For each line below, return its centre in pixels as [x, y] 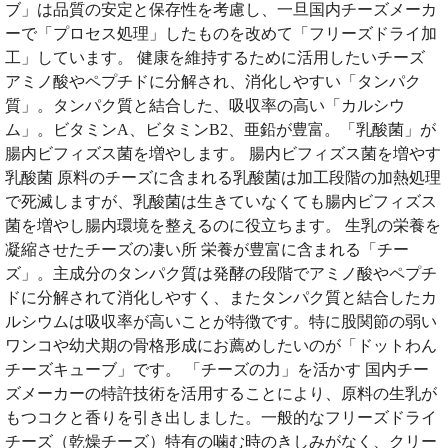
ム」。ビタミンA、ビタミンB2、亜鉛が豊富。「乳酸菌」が [220, 129]
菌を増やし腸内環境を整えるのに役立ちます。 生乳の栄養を [223, 225]
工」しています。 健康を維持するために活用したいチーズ [215, 57]
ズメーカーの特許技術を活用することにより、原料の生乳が [221, 393]
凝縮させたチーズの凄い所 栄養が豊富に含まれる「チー [207, 249]
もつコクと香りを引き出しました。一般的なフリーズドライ [221, 417]
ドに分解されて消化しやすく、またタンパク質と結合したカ [221, 297]
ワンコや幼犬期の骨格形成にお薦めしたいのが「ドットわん [221, 345]
